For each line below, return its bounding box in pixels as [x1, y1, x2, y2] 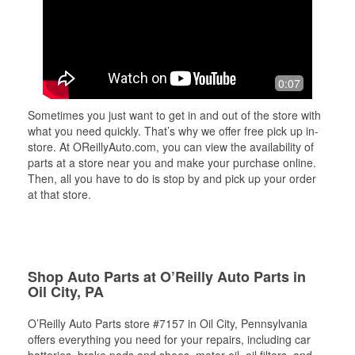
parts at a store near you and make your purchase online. [28, 154, 316, 170]
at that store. [28, 185, 91, 202]
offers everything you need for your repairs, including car [28, 330, 311, 347]
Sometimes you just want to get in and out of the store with [28, 106, 321, 123]
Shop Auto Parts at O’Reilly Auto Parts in [28, 265, 306, 287]
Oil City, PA [28, 281, 104, 302]
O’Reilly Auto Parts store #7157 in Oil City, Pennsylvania [28, 315, 307, 331]
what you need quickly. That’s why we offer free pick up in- [28, 122, 319, 139]
